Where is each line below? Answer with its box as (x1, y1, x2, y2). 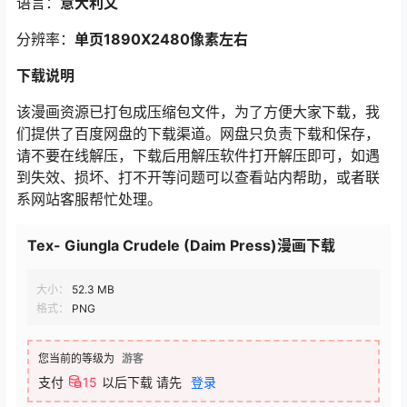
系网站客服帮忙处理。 (16, 190, 162, 208)
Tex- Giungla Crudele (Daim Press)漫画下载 (27, 236, 335, 254)
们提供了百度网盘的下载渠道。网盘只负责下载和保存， (16, 124, 380, 143)
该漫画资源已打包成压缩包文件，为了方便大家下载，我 (16, 103, 380, 121)
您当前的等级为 (38, 352, 114, 365)
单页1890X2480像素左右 (74, 30, 248, 48)
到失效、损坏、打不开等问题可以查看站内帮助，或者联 (16, 168, 380, 186)
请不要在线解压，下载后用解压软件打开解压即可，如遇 (16, 146, 380, 164)
